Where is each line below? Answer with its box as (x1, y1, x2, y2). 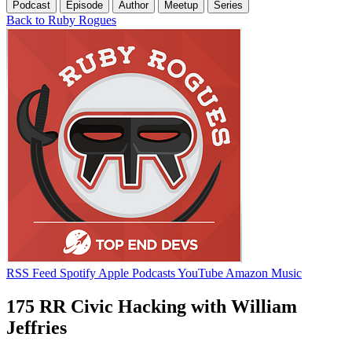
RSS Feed (6, 266, 57, 280)
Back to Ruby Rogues (6, 13, 116, 27)
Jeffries (6, 317, 67, 338)
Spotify (60, 266, 96, 280)
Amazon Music (225, 266, 302, 280)
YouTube (178, 266, 223, 280)
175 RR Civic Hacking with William (6, 295, 297, 317)
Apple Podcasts (98, 266, 175, 280)
